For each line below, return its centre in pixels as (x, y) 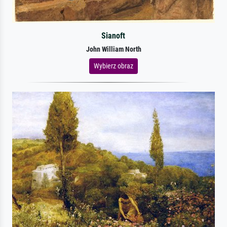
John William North (113, 49)
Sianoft (113, 35)
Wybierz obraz (113, 66)
